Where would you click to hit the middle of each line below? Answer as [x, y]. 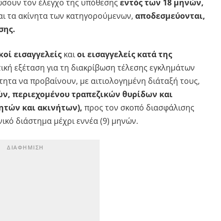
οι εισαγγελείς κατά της [124, 54]
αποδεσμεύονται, [170, 16]
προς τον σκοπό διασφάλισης [138, 107]
